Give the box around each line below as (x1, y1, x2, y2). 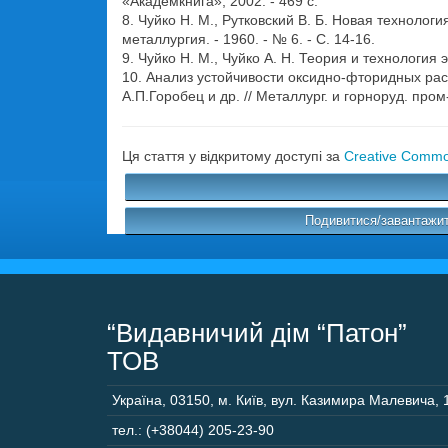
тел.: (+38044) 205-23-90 (112, 422, 274, 438)
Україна (112, 392, 162, 408)
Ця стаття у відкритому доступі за (122, 148, 344, 164)
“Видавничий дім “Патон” (107, 318, 407, 348)
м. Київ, (218, 392, 267, 408)
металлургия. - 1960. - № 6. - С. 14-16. (122, 31, 375, 47)
